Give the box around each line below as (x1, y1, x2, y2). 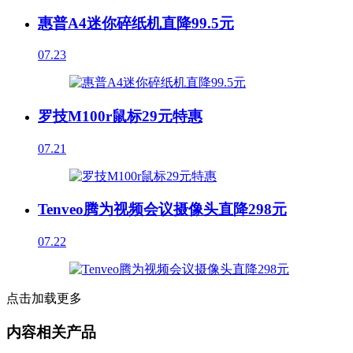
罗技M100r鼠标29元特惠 (38, 108, 203, 124)
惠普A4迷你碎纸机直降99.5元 (38, 14, 234, 32)
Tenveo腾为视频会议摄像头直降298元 (38, 201, 287, 218)
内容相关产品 (6, 323, 96, 340)
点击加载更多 (6, 292, 82, 306)
